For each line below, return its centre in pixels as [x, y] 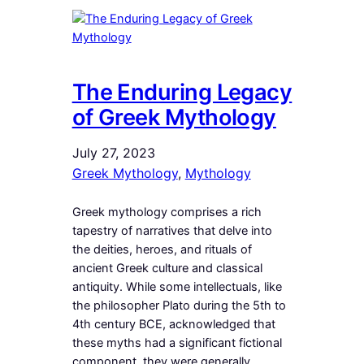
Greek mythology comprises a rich [167, 212]
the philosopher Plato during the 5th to [179, 306]
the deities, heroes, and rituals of [162, 250]
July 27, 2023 [113, 153]
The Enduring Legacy [182, 93]
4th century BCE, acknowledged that [173, 325]
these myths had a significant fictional [177, 343]
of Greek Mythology [174, 118]
